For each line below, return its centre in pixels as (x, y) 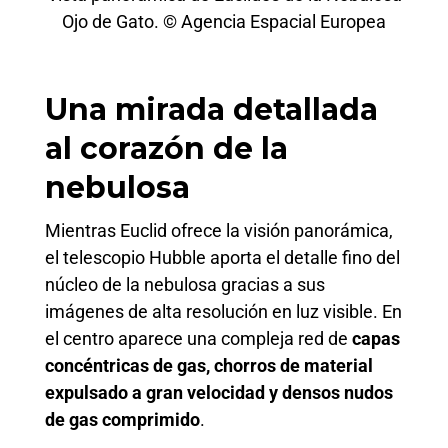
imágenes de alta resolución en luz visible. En (223, 311)
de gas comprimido (122, 419)
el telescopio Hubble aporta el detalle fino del (222, 257)
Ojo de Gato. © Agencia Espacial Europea (224, 22)
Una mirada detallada (211, 109)
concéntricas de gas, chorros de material (209, 365)
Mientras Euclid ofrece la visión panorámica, (219, 230)
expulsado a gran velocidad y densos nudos (219, 392)
